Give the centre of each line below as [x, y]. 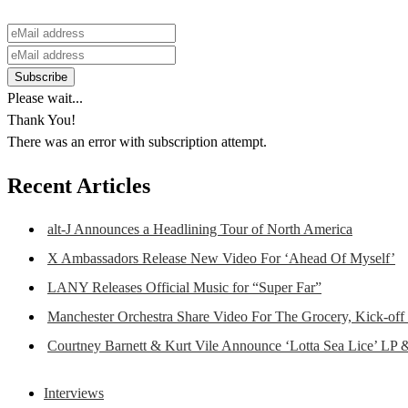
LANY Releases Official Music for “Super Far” [184, 287]
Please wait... [45, 97]
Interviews [74, 393]
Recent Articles [79, 185]
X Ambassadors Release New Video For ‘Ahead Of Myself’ [221, 258]
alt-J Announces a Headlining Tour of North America [200, 229]
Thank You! [41, 119]
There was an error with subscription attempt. [137, 141]
